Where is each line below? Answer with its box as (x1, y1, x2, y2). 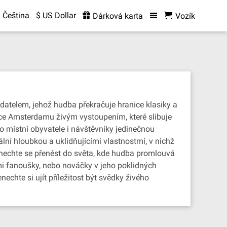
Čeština (2, 11, 29, 20)
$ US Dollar (35, 11, 76, 20)
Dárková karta (90, 11, 143, 21)
